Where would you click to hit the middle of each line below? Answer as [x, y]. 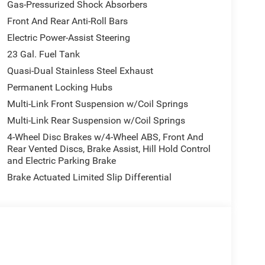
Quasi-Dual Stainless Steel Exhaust [80, 70]
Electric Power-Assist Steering [68, 37]
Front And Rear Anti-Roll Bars [67, 21]
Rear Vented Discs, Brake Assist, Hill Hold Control [109, 148]
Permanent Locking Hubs [59, 87]
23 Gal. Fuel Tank [43, 54]
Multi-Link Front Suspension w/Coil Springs [97, 104]
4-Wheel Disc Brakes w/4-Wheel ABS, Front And [105, 137]
